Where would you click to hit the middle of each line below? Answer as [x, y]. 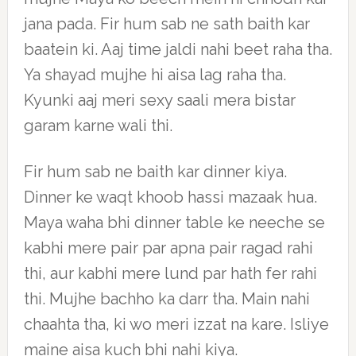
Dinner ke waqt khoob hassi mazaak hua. [170, 197]
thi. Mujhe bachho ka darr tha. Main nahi [166, 299]
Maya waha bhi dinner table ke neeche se [174, 222]
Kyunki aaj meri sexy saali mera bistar [159, 100]
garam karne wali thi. [98, 126]
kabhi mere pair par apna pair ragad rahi [168, 248]
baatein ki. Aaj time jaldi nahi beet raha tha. [178, 49]
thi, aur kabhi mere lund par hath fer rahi [170, 273]
